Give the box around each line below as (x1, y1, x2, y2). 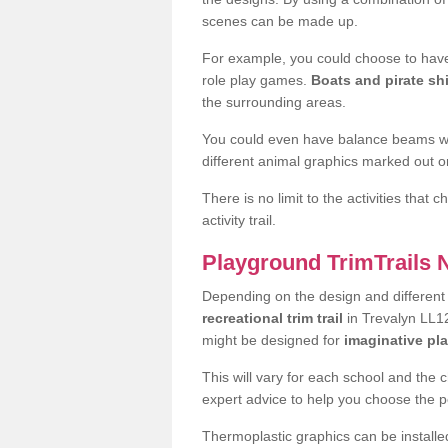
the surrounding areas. (202, 94, 346, 110)
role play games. (202, 72, 311, 88)
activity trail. (202, 212, 276, 228)
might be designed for (202, 332, 344, 348)
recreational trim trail (202, 310, 343, 326)
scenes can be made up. (202, 13, 358, 29)
